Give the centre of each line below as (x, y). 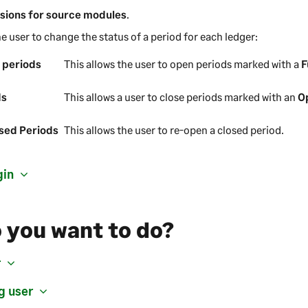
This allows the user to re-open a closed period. (174, 130)
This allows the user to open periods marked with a (183, 64)
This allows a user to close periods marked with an (181, 97)
